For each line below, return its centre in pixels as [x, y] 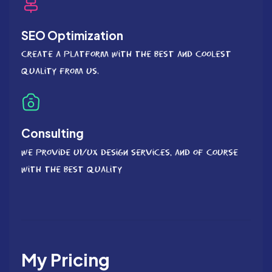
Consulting [53, 133]
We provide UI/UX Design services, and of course [130, 152]
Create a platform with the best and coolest [126, 54]
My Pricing [66, 260]
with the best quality [72, 169]
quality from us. [60, 71]
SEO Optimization [72, 35]
